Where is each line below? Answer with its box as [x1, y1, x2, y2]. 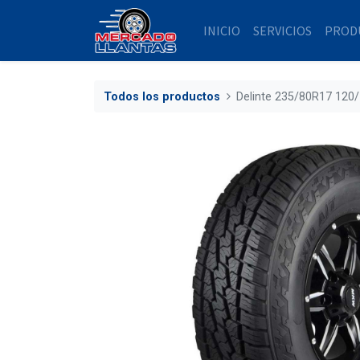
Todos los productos [104, 89, 220, 104]
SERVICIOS [253, 22, 312, 39]
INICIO [203, 22, 240, 39]
